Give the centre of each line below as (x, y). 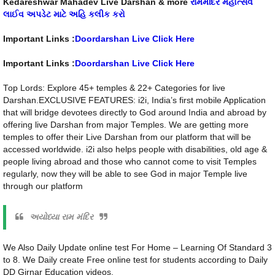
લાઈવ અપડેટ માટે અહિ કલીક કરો (64, 15)
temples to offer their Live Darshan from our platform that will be (127, 137)
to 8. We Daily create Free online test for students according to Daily (135, 260)
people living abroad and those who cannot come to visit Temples (130, 162)
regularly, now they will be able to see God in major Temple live (125, 174)
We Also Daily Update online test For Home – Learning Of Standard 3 (137, 248)
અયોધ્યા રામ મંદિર (61, 217)
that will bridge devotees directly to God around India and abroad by (135, 113)
